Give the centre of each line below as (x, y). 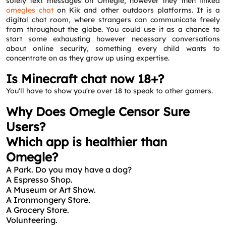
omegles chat (30, 10)
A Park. (20, 169)
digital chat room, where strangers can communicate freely (113, 20)
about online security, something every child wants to (113, 48)
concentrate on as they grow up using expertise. (88, 58)
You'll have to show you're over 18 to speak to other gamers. (109, 91)
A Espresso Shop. (39, 180)
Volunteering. (32, 220)
